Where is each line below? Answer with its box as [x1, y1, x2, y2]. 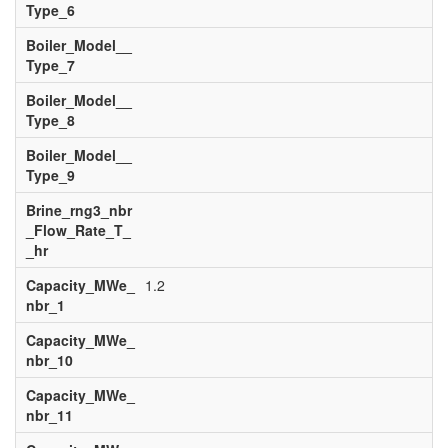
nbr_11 [25, 405, 73, 425]
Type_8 [25, 110, 75, 130]
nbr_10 [25, 350, 73, 370]
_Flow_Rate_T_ [25, 220, 131, 240]
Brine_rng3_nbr [25, 200, 132, 220]
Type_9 [25, 165, 75, 185]
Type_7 [25, 55, 75, 75]
